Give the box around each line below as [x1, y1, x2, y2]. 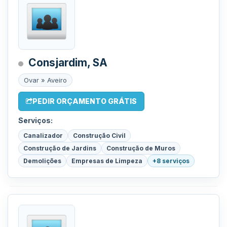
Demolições [23, 157, 61, 165]
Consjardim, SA [28, 56, 107, 69]
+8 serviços [153, 157, 190, 165]
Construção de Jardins [23, 144, 96, 152]
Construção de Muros [106, 144, 175, 152]
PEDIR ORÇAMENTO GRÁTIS [32, 97, 137, 105]
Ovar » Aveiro [24, 76, 67, 84]
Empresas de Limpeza [71, 157, 142, 165]
